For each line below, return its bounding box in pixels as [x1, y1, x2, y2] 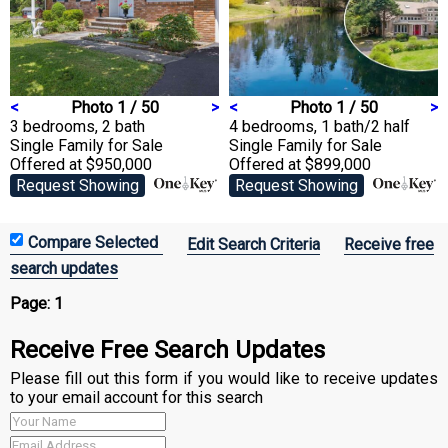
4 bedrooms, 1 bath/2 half [229, 116, 410, 136]
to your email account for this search [10, 387, 263, 407]
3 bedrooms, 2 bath [10, 116, 145, 136]
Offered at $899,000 [229, 154, 371, 174]
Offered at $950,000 [10, 154, 152, 174]
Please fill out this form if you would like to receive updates [10, 368, 438, 388]
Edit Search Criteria [187, 234, 320, 254]
